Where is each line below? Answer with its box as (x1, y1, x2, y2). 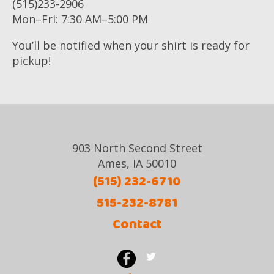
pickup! (12, 53, 51, 68)
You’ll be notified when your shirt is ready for (12, 37, 250, 53)
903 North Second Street (72, 140, 202, 155)
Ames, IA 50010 (98, 155, 176, 171)
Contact (112, 213, 162, 235)
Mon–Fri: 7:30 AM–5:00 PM (12, 11, 148, 26)
